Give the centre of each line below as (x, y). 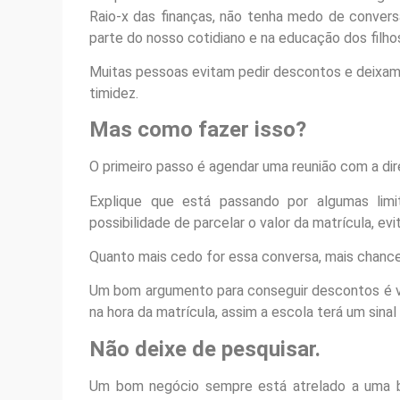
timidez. (114, 93)
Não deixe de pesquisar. (205, 349)
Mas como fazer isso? (198, 130)
